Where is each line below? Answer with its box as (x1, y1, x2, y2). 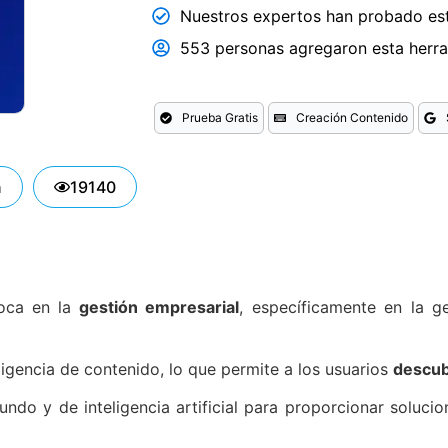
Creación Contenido (296, 109, 408, 125)
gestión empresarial (71, 296, 240, 317)
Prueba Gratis (182, 109, 258, 125)
